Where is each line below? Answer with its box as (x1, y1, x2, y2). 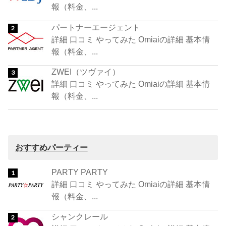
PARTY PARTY (51, 167, 108, 177)
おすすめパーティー (15, 143, 88, 152)
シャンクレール (51, 212, 108, 221)
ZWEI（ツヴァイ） (51, 67, 121, 77)
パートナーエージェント (51, 22, 141, 32)
